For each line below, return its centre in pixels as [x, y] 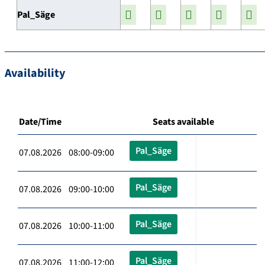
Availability [35, 73]
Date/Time [40, 122]
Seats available [183, 122]
